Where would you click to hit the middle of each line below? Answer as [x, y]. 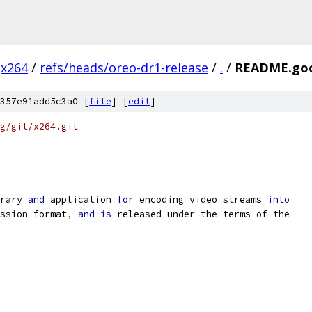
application [81, 200]
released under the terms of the [201, 214]
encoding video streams [201, 200]
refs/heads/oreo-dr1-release [124, 68]
